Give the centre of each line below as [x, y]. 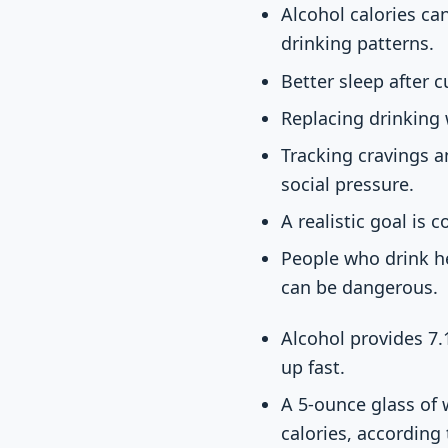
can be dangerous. [360, 286]
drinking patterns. [358, 43]
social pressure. [348, 183]
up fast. [313, 367]
